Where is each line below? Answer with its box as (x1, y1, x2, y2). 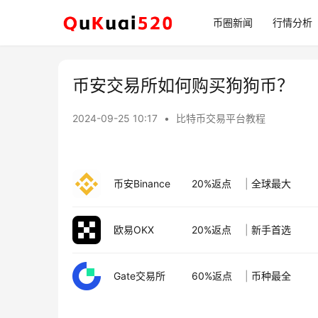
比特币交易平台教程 (176, 112, 265, 124)
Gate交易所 (114, 270, 165, 282)
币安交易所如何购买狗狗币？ (72, 75, 294, 96)
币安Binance (114, 177, 170, 190)
